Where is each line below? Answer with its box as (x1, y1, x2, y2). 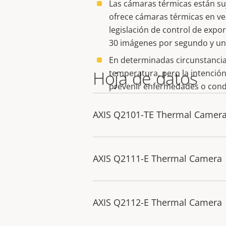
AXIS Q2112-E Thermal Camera (93, 196, 222, 208)
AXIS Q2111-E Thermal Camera (93, 152, 222, 164)
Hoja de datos (93, 67, 198, 90)
